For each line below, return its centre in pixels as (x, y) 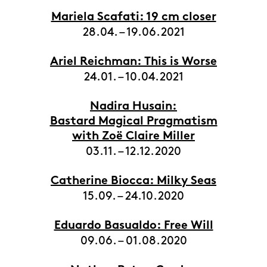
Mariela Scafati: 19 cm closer (133, 18)
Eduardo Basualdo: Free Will (133, 226)
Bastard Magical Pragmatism (133, 122)
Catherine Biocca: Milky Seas (133, 181)
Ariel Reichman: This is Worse (133, 62)
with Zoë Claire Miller (133, 137)
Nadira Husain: (133, 107)
